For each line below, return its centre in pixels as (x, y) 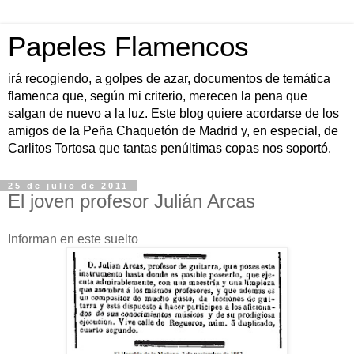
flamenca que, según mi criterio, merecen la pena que (158, 96)
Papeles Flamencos (128, 47)
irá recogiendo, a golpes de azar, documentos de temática (169, 79)
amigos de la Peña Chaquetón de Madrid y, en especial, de (173, 131)
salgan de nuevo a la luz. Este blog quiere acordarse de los (173, 113)
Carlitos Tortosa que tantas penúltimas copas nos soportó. (169, 148)
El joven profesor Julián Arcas (132, 201)
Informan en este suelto (73, 239)
